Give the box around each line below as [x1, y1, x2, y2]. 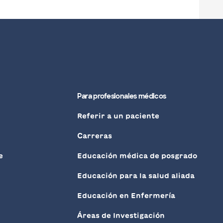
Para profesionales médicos [77, 92, 167, 101]
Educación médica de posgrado [77, 152, 198, 160]
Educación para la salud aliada [77, 172, 195, 180]
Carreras [77, 132, 112, 140]
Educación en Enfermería [77, 192, 176, 200]
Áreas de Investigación [77, 212, 165, 220]
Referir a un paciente [77, 112, 160, 120]
